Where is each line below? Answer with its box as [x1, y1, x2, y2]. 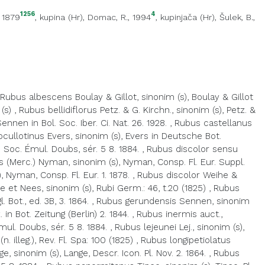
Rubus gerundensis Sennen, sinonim [96, 196, 250, 206]
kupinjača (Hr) [160, 12, 215, 22]
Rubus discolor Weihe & [137, 170, 237, 180]
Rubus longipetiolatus [141, 235, 231, 245]
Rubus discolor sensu [147, 144, 238, 154]
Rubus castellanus [174, 118, 252, 128]
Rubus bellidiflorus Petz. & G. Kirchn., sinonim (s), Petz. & [19, 105, 256, 115]
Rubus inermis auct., [137, 209, 222, 219]
